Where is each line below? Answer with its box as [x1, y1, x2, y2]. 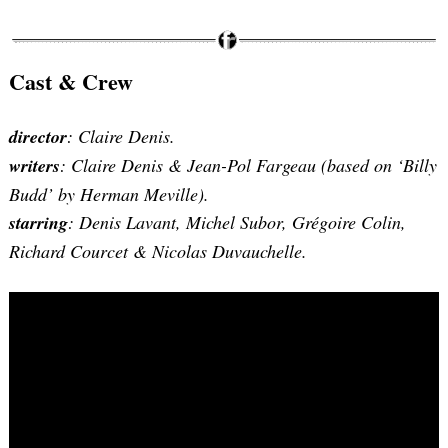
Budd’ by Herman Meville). [9, 181, 209, 206]
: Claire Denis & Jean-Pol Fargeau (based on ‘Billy [60, 152, 437, 177]
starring [9, 209, 68, 235]
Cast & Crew [9, 64, 133, 98]
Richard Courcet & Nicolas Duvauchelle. [9, 238, 307, 263]
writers [9, 152, 60, 178]
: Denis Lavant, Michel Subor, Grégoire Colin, [68, 209, 406, 234]
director [9, 123, 67, 149]
